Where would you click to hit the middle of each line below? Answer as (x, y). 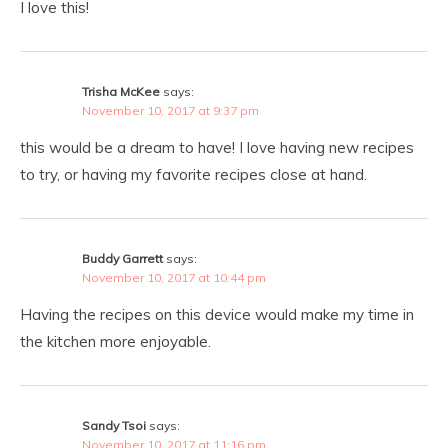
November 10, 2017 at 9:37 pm (170, 110)
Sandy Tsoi (114, 425)
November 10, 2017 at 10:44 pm (174, 277)
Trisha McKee (121, 91)
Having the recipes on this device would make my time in (217, 314)
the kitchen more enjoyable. (115, 341)
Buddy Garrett (122, 258)
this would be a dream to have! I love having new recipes (217, 147)
